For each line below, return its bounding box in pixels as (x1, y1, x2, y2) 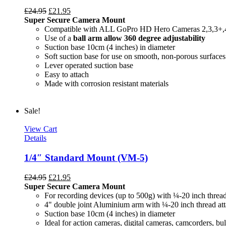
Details (24, 134, 46, 143)
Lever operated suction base (44, 61, 133, 70)
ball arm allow (73, 34, 122, 43)
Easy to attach (44, 70, 89, 79)
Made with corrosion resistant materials (44, 79, 168, 88)
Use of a (44, 34, 73, 43)
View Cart (24, 125, 57, 134)
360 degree (124, 34, 161, 43)
